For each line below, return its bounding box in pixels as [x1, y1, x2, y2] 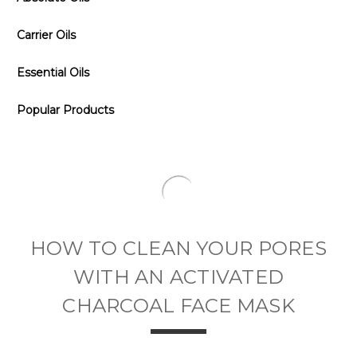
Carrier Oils [17, 28, 76, 42]
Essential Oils [17, 65, 89, 80]
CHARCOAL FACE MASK [62, 280, 295, 304]
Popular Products [17, 103, 114, 117]
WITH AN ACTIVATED [73, 252, 284, 276]
